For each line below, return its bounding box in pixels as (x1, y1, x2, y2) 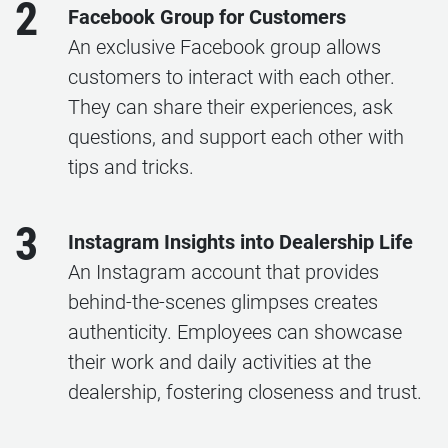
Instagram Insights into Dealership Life (68, 230, 413, 254)
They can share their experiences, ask (68, 95, 393, 119)
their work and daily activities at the (68, 350, 371, 374)
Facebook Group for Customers (68, 5, 346, 29)
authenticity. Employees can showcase (68, 320, 402, 344)
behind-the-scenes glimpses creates (68, 290, 378, 314)
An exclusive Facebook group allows (68, 35, 381, 59)
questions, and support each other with (68, 125, 404, 149)
